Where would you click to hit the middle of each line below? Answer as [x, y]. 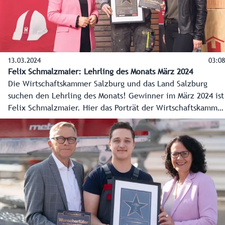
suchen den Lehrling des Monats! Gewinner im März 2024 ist [116, 96]
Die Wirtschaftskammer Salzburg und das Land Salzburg [108, 84]
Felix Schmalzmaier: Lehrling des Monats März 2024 [100, 72]
